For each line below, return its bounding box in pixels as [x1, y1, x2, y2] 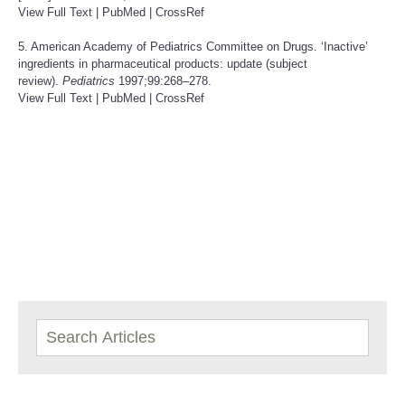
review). [18, 73, 62, 88]
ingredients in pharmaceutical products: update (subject [18, 56, 307, 71]
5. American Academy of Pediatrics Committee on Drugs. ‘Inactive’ [18, 39, 368, 53]
